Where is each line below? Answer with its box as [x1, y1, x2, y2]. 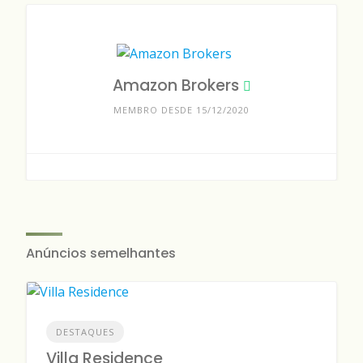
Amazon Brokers [112, 75, 239, 96]
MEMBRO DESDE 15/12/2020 [113, 104, 250, 116]
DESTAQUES [56, 326, 114, 338]
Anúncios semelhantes [26, 244, 176, 263]
